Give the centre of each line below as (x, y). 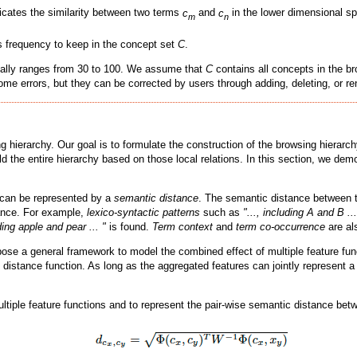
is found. (129, 227)
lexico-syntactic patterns (143, 213)
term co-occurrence (280, 227)
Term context (182, 227)
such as (222, 213)
